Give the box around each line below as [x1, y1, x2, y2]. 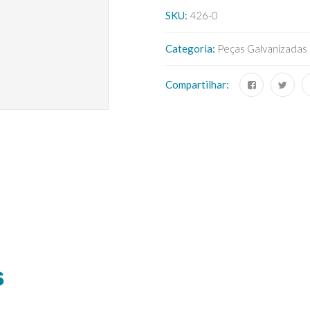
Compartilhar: [165, 78, 229, 91]
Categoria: [165, 42, 217, 55]
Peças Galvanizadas [217, 42, 307, 55]
